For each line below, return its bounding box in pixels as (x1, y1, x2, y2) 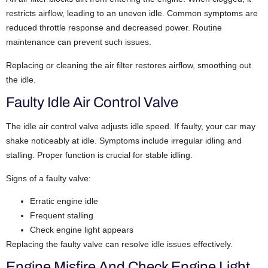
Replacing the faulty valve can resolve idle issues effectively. (6, 239, 233, 249)
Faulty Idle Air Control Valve (6, 95, 178, 111)
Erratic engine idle (30, 196, 98, 206)
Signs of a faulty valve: (6, 173, 91, 183)
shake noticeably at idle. (6, 136, 99, 146)
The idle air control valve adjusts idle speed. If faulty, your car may (6, 121, 255, 132)
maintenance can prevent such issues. (6, 37, 151, 47)
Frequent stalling (30, 210, 93, 220)
